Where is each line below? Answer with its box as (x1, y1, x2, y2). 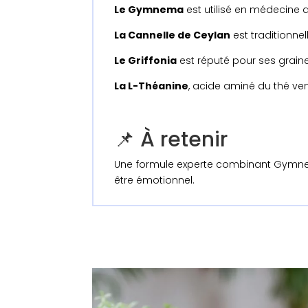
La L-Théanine (114, 78, 189, 93)
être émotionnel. (114, 173, 195, 187)
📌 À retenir (114, 124, 228, 154)
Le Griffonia (114, 53, 177, 67)
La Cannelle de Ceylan (114, 27, 231, 42)
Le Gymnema (114, 2, 184, 16)
